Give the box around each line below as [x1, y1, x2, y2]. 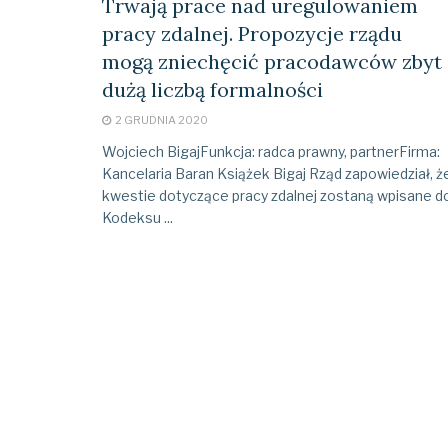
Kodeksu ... [102, 208, 173, 226]
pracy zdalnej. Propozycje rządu [102, 20, 402, 46]
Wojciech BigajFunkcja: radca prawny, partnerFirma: [102, 142, 440, 160]
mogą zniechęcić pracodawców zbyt [102, 48, 442, 74]
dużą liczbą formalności [102, 76, 323, 102]
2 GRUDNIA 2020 [113, 112, 208, 127]
